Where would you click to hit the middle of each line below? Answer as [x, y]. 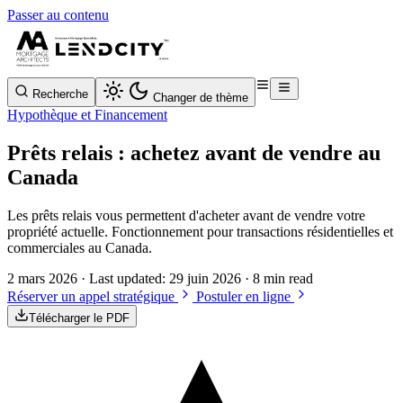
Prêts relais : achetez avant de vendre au [194, 152]
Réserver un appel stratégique [93, 296]
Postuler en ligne [245, 296]
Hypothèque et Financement [87, 115]
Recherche [60, 94]
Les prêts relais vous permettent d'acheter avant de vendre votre [186, 215]
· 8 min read [279, 278]
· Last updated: [125, 278]
